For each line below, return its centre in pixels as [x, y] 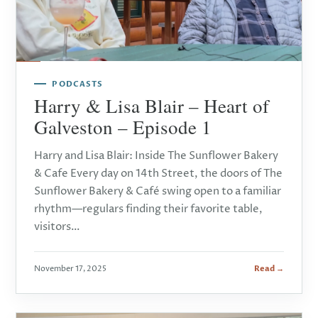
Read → [269, 268]
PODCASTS [78, 84]
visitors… [57, 226]
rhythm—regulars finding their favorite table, [149, 209]
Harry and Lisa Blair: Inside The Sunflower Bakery [157, 155]
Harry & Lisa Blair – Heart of [152, 105]
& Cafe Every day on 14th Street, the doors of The [159, 173]
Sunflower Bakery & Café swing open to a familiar [158, 191]
